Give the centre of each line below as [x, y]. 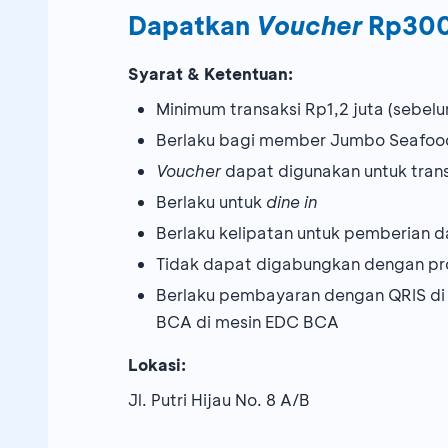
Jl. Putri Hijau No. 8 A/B [219, 400]
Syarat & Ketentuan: [210, 74]
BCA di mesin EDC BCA [247, 322]
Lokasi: [157, 365]
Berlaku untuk [211, 202]
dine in [291, 202]
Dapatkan [192, 26]
